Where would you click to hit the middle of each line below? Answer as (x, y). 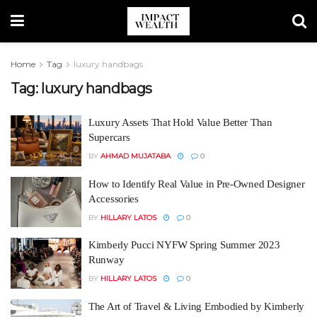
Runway (106, 260)
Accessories (114, 198)
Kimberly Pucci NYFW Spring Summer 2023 (184, 245)
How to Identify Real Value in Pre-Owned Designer (197, 184)
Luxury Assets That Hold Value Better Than (180, 122)
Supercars (109, 137)
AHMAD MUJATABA (136, 156)
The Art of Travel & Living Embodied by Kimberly (196, 306)
